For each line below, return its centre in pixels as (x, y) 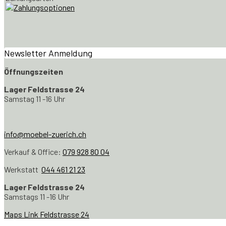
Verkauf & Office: (33, 151)
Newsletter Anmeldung (48, 53)
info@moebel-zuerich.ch (45, 134)
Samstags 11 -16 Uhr (37, 196)
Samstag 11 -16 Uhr (35, 98)
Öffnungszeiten (34, 71)
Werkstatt (23, 169)
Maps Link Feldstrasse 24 (47, 214)
